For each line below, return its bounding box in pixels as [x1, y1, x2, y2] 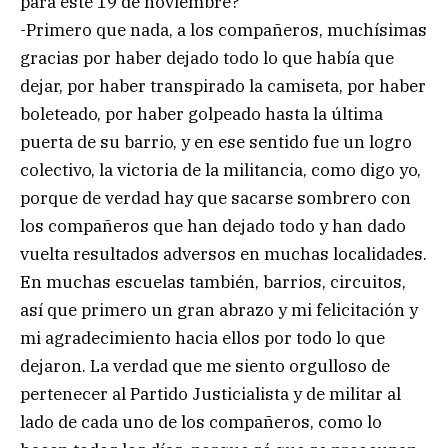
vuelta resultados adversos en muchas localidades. [20, 243, 427, 266]
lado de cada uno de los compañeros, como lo [20, 411, 382, 434]
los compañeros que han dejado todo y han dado [20, 215, 406, 238]
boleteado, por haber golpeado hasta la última [20, 103, 383, 126]
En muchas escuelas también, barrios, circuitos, [20, 271, 406, 294]
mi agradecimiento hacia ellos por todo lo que [20, 327, 385, 350]
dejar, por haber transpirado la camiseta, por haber [20, 75, 426, 98]
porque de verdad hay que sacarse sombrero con [20, 187, 411, 210]
